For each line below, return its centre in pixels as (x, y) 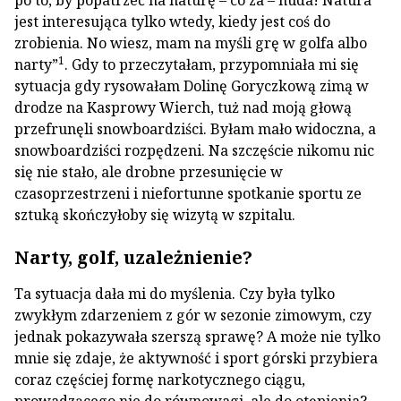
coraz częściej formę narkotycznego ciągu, (160, 380)
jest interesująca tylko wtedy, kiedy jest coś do (172, 21)
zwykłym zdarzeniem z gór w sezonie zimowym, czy (193, 315)
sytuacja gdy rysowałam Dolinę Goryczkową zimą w (192, 86)
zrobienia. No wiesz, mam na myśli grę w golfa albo (191, 43)
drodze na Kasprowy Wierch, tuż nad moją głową (183, 107)
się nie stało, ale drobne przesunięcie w (149, 172)
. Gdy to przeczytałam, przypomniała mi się (212, 64)
